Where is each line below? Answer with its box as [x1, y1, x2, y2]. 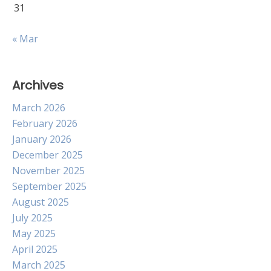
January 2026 [12, 132, 71, 146]
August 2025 [12, 195, 69, 209]
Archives [12, 77, 64, 94]
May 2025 [12, 227, 56, 240]
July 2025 [12, 211, 53, 224]
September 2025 [12, 180, 87, 193]
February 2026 [12, 117, 77, 130]
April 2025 [12, 243, 57, 256]
